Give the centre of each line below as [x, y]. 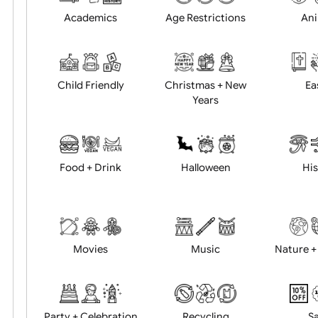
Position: [54, 28]
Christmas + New [228, 201]
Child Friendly [101, 201]
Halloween [228, 292]
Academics [101, 126]
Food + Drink [101, 292]
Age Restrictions [228, 126]
